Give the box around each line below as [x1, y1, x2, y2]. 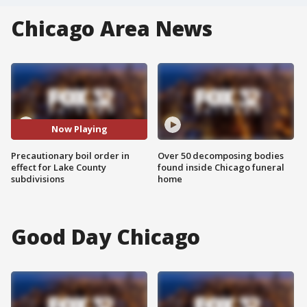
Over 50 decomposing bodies [158, 149, 284, 162]
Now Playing [51, 123, 108, 136]
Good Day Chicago [11, 222, 201, 251]
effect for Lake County [11, 160, 106, 173]
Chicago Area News [11, 14, 213, 42]
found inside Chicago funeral [158, 160, 284, 173]
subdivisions [11, 172, 64, 185]
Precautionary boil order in [11, 149, 130, 162]
